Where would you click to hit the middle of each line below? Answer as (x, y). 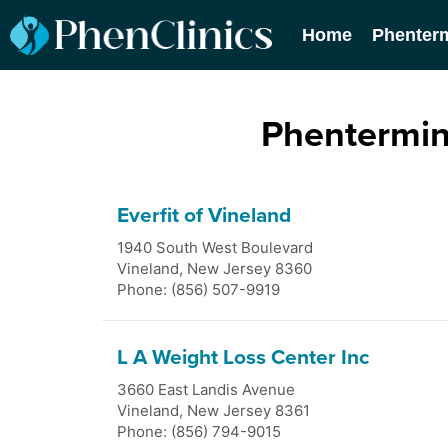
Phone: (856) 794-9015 (199, 431)
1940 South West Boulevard (215, 247)
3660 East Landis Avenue (206, 389)
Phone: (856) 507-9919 (198, 289)
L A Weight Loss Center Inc (243, 357)
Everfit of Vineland (204, 215)
